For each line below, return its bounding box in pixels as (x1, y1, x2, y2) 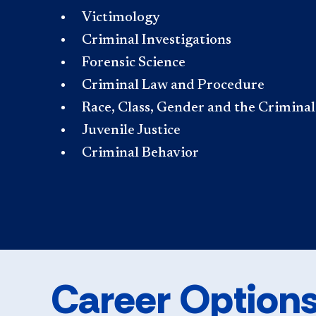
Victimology (82, 11, 160, 25)
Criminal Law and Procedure (82, 78, 265, 92)
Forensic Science (82, 56, 186, 70)
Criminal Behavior (82, 146, 199, 160)
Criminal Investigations (82, 33, 231, 47)
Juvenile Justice (82, 123, 181, 138)
